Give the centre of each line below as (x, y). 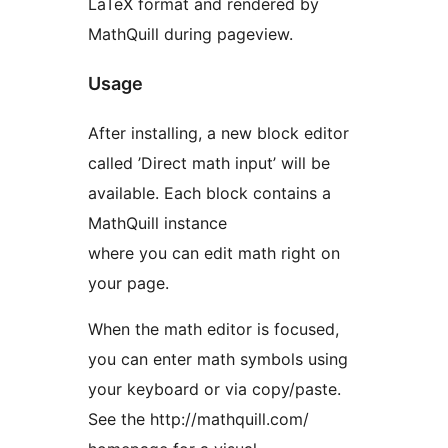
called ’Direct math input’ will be (209, 163)
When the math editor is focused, (213, 329)
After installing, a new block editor (218, 133)
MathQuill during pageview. (190, 34)
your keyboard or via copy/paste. (214, 389)
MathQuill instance (157, 223)
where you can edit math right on (214, 253)
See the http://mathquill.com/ (198, 419)
